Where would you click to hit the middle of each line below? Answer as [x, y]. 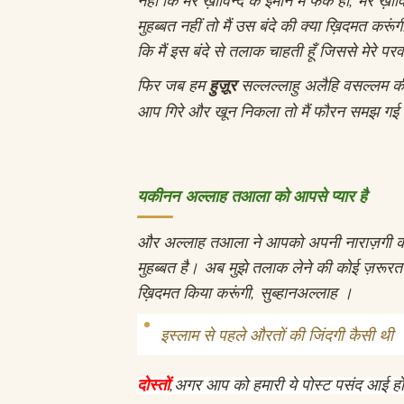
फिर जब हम [173, 84]
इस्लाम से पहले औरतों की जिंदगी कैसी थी [277, 334]
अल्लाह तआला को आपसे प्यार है [279, 196]
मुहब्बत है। [170, 266]
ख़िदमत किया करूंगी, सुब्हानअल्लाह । [248, 292]
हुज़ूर [225, 85]
